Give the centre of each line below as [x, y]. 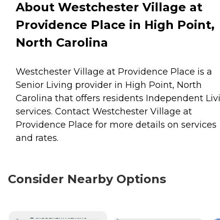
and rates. [37, 138]
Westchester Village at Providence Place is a [114, 71]
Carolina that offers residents [81, 98]
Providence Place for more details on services [116, 124]
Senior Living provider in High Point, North [109, 85]
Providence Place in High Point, [115, 25]
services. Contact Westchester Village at [104, 111]
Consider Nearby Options [87, 179]
